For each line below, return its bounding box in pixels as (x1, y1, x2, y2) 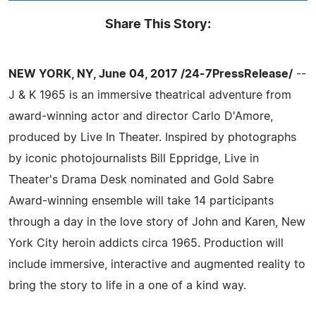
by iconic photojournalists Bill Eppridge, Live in (8, 152, 259, 164)
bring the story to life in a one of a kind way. (8, 279, 246, 291)
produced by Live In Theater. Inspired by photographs (8, 131, 296, 143)
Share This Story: (105, 18, 211, 31)
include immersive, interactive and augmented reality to (8, 258, 305, 270)
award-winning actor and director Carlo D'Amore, (8, 110, 273, 122)
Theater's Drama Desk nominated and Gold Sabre (8, 174, 274, 186)
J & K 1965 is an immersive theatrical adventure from (8, 89, 291, 101)
